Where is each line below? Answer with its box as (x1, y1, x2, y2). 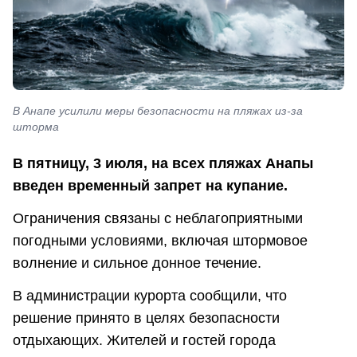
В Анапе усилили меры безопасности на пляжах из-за (13, 104, 303, 118)
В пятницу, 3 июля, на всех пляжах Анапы (13, 155, 313, 171)
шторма (13, 120, 59, 134)
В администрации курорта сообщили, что (13, 288, 287, 304)
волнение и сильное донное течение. (13, 255, 261, 272)
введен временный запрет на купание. (13, 177, 288, 194)
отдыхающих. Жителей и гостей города (13, 332, 276, 349)
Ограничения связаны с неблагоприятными (13, 210, 303, 227)
